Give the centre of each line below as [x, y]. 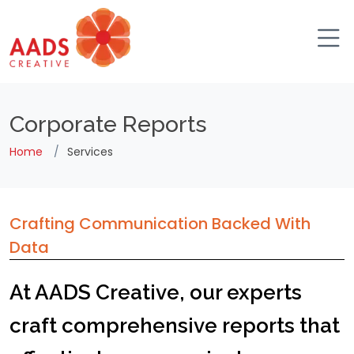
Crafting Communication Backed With [160, 224]
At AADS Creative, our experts [156, 292]
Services [90, 152]
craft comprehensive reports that [175, 326]
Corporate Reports [108, 124]
